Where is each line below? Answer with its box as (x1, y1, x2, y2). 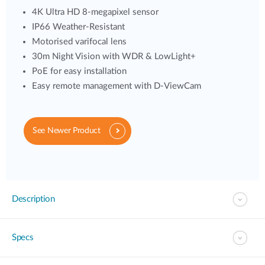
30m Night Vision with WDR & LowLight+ (32, 52, 196, 61)
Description (12, 195, 55, 203)
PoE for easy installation (32, 67, 127, 76)
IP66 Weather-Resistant (32, 22, 125, 31)
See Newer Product (33, 127, 101, 135)
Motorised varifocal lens (32, 37, 127, 46)
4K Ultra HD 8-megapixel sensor (32, 8, 159, 17)
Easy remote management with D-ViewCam (32, 82, 201, 91)
